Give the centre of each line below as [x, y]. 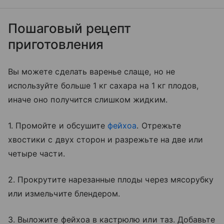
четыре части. [36, 153]
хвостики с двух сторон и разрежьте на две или [106, 139]
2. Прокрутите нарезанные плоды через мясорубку [111, 179]
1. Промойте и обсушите [58, 125]
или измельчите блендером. [64, 193]
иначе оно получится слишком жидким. [88, 99]
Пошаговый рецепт [69, 28]
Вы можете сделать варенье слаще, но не [91, 71]
